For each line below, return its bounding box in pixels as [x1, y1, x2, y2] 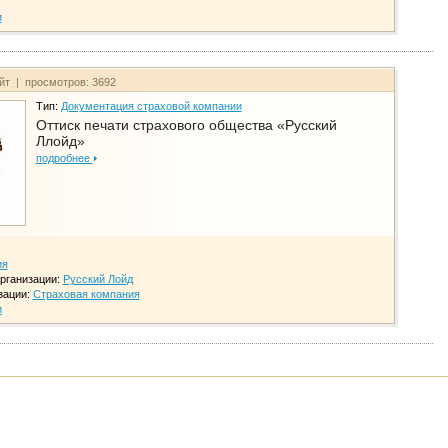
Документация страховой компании [60, 100, 242, 113]
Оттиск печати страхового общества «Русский [35, 117, 337, 134]
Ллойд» [35, 133, 85, 150]
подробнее [35, 152, 93, 165]
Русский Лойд [62, 273, 133, 286]
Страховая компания [32, 288, 140, 301]
